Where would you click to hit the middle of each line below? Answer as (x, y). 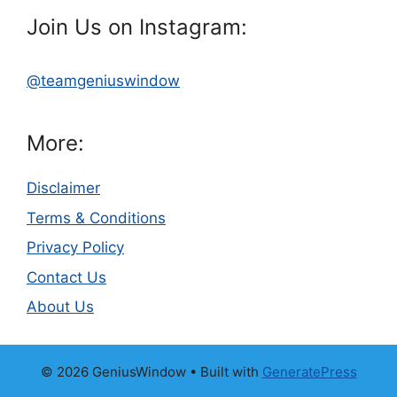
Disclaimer (63, 188)
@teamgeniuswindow (103, 81)
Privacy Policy (75, 248)
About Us (60, 307)
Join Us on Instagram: (137, 27)
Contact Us (66, 277)
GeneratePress (309, 372)
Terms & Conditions (96, 218)
